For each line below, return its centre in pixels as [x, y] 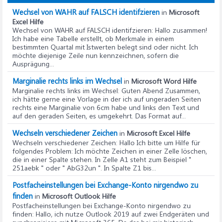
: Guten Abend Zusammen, [159, 90]
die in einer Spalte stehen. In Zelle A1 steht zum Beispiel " [102, 159]
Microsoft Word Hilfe [164, 81]
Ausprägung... [33, 64]
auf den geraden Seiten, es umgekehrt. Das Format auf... [99, 116]
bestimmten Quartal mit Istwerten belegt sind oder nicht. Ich [105, 47]
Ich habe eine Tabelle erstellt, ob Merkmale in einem [93, 38]
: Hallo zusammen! [179, 30]
